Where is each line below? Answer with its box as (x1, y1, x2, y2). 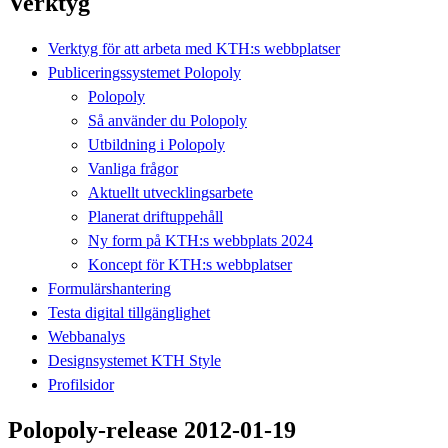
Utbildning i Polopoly (88, 135, 225, 153)
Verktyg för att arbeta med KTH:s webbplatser (48, 39, 340, 57)
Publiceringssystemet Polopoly (48, 63, 241, 81)
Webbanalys (48, 327, 125, 345)
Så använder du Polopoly (88, 111, 247, 129)
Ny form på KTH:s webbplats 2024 (88, 231, 313, 249)
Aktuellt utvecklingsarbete (88, 183, 253, 201)
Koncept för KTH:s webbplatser (88, 255, 292, 273)
